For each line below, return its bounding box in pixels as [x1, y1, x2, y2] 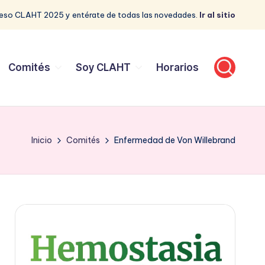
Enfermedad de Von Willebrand [114, 134, 235, 146]
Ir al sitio [199, 10, 235, 20]
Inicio [31, 134, 52, 146]
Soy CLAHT [75, 61, 131, 73]
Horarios [156, 61, 199, 73]
